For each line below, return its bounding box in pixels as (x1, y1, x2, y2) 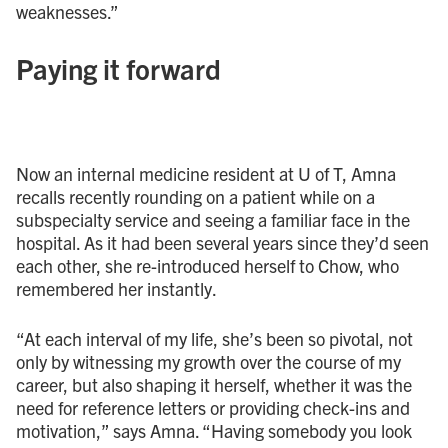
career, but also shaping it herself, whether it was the (16, 372, 412, 396)
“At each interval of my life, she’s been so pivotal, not (16, 326, 413, 350)
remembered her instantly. (16, 276, 217, 300)
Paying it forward (16, 49, 221, 86)
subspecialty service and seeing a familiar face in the (16, 207, 410, 231)
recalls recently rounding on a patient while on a (16, 184, 375, 208)
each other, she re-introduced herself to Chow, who (16, 253, 399, 277)
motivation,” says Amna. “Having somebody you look (16, 418, 412, 442)
